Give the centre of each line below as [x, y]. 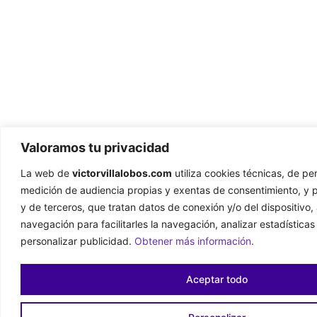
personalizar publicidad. [77, 241]
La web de [46, 173]
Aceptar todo [217, 279]
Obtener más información [193, 241]
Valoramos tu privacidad [95, 147]
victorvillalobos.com [122, 173]
